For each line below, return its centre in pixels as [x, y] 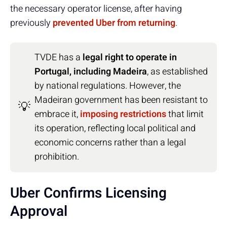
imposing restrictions [123, 114]
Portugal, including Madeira [91, 71]
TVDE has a [59, 57]
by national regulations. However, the [108, 86]
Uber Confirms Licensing [88, 193]
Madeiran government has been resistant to [121, 100]
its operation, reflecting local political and [115, 128]
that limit [185, 114]
